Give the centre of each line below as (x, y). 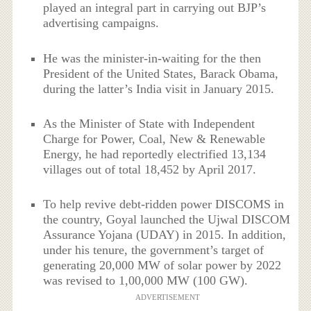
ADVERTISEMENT (167, 297)
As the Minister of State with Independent (149, 123)
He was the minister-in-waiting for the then (152, 58)
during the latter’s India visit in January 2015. (159, 89)
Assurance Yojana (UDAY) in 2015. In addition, (165, 235)
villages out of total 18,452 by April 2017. (150, 169)
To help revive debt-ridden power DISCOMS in (164, 204)
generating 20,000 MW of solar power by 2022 (162, 266)
